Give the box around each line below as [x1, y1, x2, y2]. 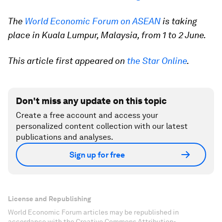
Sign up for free [69, 150, 125, 160]
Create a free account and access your [16, 111, 158, 120]
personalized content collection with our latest [16, 121, 188, 131]
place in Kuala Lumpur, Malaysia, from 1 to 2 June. [8, 30, 206, 41]
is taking [161, 16, 197, 27]
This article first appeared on [8, 55, 127, 66]
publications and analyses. [16, 132, 113, 142]
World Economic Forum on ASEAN [25, 16, 161, 27]
